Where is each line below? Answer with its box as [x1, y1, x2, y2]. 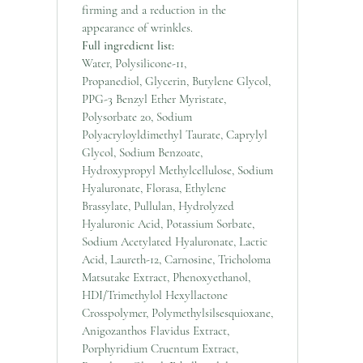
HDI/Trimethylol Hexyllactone [82, 287, 228, 302]
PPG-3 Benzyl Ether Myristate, [82, 91, 226, 106]
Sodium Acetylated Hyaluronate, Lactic [82, 233, 267, 249]
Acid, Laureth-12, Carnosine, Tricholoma [82, 251, 271, 267]
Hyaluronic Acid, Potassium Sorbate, [82, 216, 254, 231]
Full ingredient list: [82, 37, 174, 53]
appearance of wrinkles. [82, 19, 196, 35]
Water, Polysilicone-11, [82, 55, 186, 70]
